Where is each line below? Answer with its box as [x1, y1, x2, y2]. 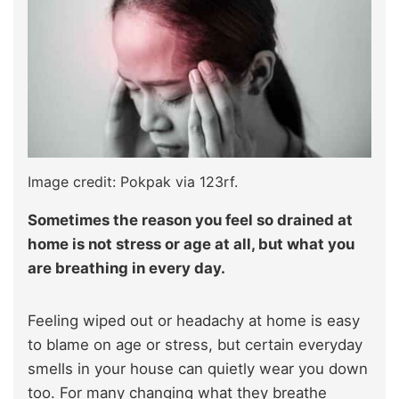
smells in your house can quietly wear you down [28, 360, 368, 379]
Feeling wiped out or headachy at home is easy [28, 312, 360, 330]
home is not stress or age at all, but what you [28, 235, 354, 254]
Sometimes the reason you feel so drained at [28, 211, 353, 230]
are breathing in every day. [28, 259, 225, 278]
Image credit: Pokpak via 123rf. [28, 173, 238, 191]
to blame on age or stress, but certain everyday [28, 336, 362, 354]
